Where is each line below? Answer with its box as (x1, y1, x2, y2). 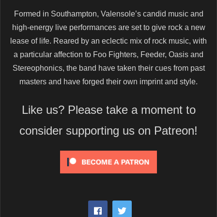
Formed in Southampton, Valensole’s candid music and (14, 10, 203, 18)
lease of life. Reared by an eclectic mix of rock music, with (10, 37, 207, 45)
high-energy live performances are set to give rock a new (12, 23, 205, 31)
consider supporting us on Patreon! (19, 124, 198, 137)
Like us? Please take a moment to (21, 103, 196, 116)
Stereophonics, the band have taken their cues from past (12, 64, 205, 72)
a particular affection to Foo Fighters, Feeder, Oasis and (14, 50, 203, 59)
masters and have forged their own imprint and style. (19, 77, 198, 86)
